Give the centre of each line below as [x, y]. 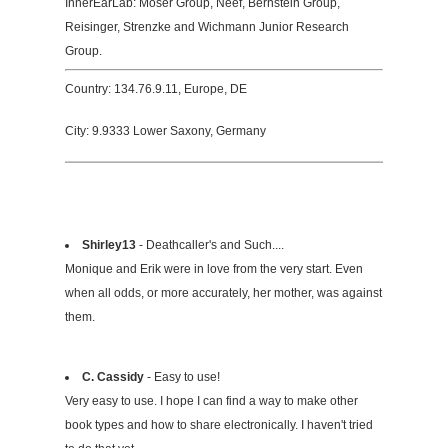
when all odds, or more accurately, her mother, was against [223, 293]
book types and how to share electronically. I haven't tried [219, 425]
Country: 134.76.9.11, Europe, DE [156, 89]
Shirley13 [109, 245]
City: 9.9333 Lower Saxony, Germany [165, 131]
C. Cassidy [113, 377]
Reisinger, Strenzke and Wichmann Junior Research [207, 27]
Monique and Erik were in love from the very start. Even [214, 269]
